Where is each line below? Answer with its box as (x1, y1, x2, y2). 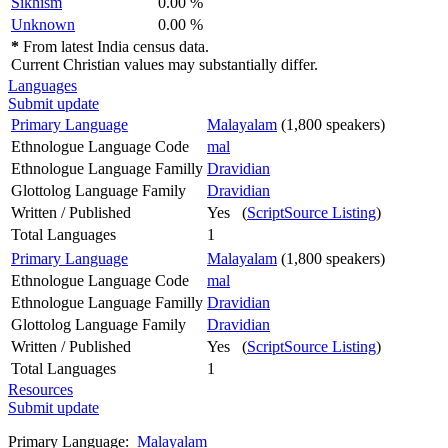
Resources (8, 380, 73, 398)
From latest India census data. (19, 37, 209, 55)
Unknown (11, 15, 75, 33)
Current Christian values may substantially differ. (11, 55, 318, 73)
